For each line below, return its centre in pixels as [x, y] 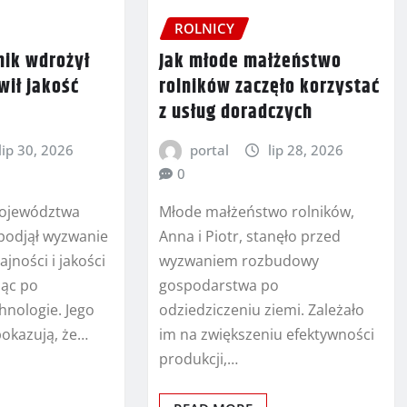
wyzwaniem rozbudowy [238, 261]
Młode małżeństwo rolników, [256, 212]
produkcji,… [198, 359]
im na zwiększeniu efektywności [266, 335]
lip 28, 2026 [305, 149]
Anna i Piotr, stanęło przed [249, 237]
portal [210, 149]
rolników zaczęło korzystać [269, 87]
